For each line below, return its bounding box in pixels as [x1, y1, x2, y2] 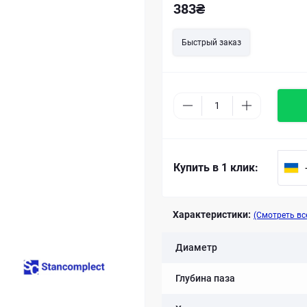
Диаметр [175, 242, 217, 253]
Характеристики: [173, 209, 251, 220]
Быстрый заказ [182, 38, 241, 47]
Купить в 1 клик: [173, 161, 258, 174]
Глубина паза [175, 273, 235, 284]
